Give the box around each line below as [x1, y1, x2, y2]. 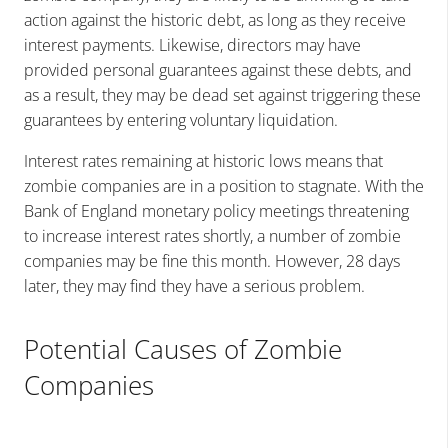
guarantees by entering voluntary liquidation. [24, 108, 338, 131]
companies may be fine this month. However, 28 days [24, 249, 400, 272]
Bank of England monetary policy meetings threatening [24, 199, 409, 222]
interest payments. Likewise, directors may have [24, 33, 361, 56]
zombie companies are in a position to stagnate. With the [24, 174, 424, 197]
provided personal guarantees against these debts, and [24, 58, 412, 81]
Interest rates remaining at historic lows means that [24, 149, 383, 172]
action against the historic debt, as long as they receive [24, 8, 406, 31]
